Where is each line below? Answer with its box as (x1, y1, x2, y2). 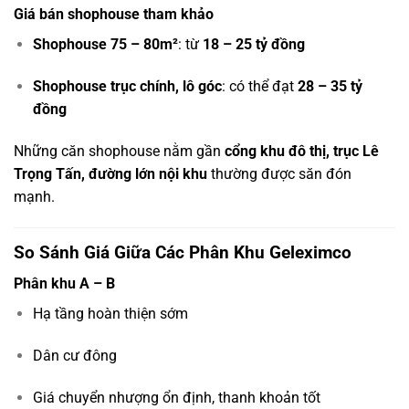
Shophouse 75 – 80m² (32, 36, 178, 54)
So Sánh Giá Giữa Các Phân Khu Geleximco (14, 241, 351, 263)
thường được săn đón (207, 164, 351, 183)
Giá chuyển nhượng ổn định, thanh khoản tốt (32, 388, 320, 406)
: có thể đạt (221, 78, 298, 96)
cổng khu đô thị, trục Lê (225, 142, 379, 160)
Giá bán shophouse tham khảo (14, 5, 214, 24)
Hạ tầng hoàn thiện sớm (32, 305, 188, 323)
